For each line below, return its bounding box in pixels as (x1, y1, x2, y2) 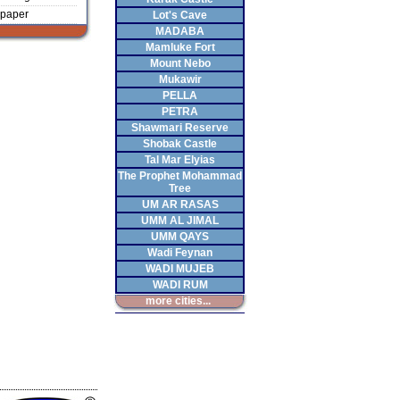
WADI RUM (152, 279, 208, 291)
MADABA (155, 25, 204, 37)
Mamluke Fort (145, 41, 215, 54)
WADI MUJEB (146, 262, 214, 275)
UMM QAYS (151, 230, 209, 243)
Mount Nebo (149, 57, 211, 70)
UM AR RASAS (141, 198, 219, 211)
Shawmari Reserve (131, 121, 229, 134)
